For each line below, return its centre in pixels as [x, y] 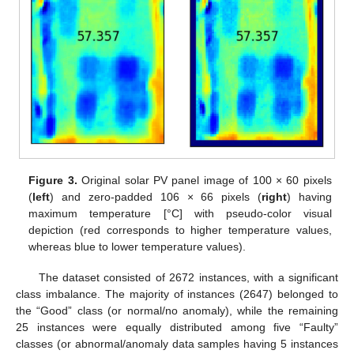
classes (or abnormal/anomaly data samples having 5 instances [177, 343]
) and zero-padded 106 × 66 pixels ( [156, 197]
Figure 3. [53, 181]
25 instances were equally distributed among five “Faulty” [177, 327]
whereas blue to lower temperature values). [137, 247]
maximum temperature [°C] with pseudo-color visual [180, 214]
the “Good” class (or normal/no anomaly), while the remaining [177, 310]
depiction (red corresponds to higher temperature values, [180, 230]
